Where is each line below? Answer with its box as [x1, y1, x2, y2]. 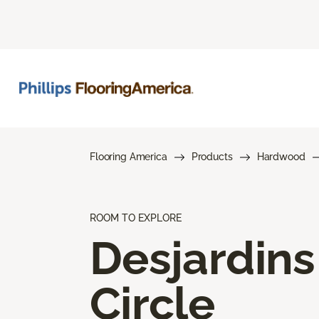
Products [191, 150, 233, 162]
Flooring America [90, 150, 167, 162]
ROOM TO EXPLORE [90, 211, 182, 224]
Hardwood [256, 150, 305, 162]
